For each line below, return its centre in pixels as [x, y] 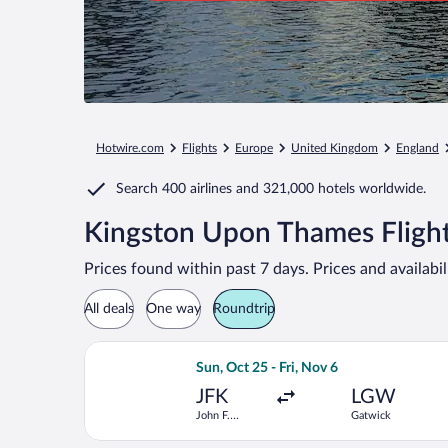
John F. [213, 415]
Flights [199, 148]
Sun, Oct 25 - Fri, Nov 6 [267, 368]
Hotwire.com [130, 148]
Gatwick [371, 415]
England [417, 148]
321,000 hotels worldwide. [344, 189]
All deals [109, 309]
